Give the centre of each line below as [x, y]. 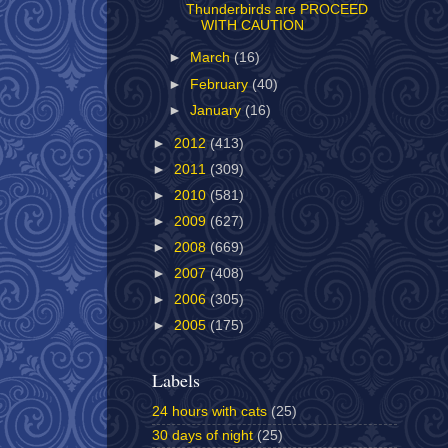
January [218, 110]
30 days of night [202, 435]
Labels [176, 379]
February [221, 84]
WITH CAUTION [252, 25]
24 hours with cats [209, 412]
